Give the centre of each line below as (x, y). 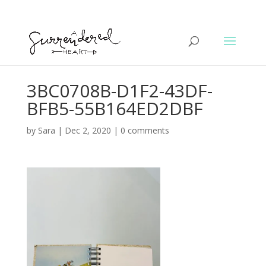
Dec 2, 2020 (88, 130)
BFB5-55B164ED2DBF (115, 108)
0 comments (145, 130)
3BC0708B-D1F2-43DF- (119, 91)
